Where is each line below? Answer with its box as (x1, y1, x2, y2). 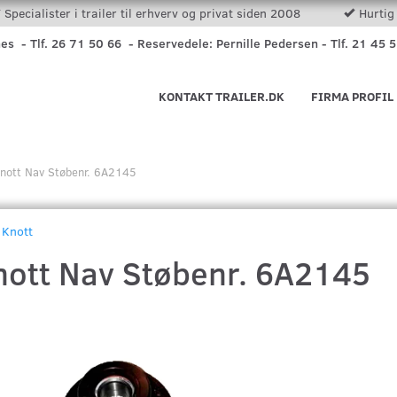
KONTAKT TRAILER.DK (159, 88, 284, 105)
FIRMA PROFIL (311, 88, 393, 105)
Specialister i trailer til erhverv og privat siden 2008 (4, 4, 304, 21)
